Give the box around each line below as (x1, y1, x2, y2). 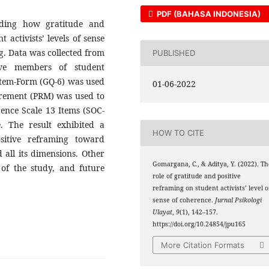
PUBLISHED (153, 48, 196, 58)
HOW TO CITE (153, 128, 205, 138)
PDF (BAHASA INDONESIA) (155, 8, 261, 19)
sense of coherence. (153, 195, 216, 204)
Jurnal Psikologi (215, 195, 262, 204)
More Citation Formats (161, 240, 245, 250)
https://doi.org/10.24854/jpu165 (153, 219, 246, 228)
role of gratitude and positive (153, 171, 241, 180)
